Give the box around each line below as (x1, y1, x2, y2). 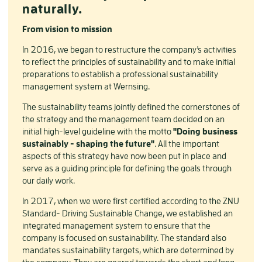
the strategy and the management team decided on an (22, 114, 225, 124)
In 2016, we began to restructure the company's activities (22, 44, 236, 54)
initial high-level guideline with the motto (22, 126, 173, 136)
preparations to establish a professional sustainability (22, 69, 218, 79)
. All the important (154, 139, 219, 149)
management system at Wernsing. (22, 81, 150, 91)
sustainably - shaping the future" (22, 139, 154, 149)
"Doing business (173, 126, 237, 136)
